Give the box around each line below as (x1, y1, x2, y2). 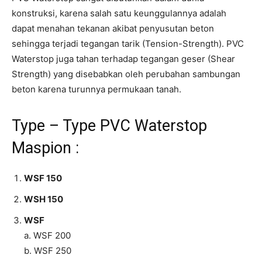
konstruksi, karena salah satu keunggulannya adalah (12, 8, 226, 19)
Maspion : (12, 139, 79, 157)
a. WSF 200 (24, 230, 71, 241)
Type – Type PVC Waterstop (12, 116, 207, 135)
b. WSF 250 (24, 245, 71, 256)
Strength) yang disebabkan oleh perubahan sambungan (12, 68, 240, 80)
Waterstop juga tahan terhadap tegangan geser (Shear (12, 53, 235, 64)
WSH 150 (24, 194, 63, 205)
